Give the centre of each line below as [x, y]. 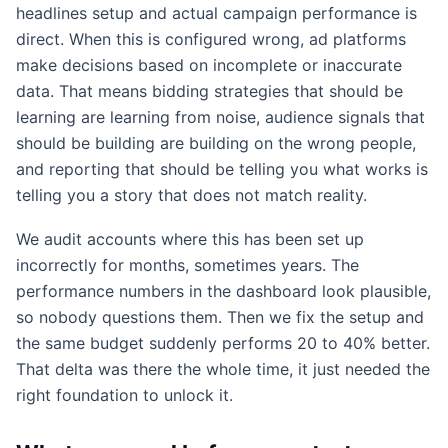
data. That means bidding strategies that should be [209, 90]
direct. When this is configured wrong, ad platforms [211, 38]
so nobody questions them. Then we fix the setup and [220, 316]
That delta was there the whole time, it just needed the [223, 368]
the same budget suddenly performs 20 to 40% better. [223, 342]
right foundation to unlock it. [124, 394]
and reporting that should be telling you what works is [222, 168]
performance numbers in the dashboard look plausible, [223, 290]
